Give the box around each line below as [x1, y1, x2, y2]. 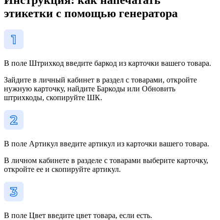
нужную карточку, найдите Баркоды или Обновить [4, 84, 175, 93]
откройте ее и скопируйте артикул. [4, 165, 121, 174]
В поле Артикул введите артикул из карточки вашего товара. [4, 139, 209, 148]
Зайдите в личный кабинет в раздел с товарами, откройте [4, 76, 197, 84]
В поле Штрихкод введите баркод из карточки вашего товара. [4, 59, 211, 68]
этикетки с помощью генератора [4, 6, 178, 20]
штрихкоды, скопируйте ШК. [4, 93, 102, 102]
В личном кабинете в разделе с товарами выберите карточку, [4, 156, 208, 165]
